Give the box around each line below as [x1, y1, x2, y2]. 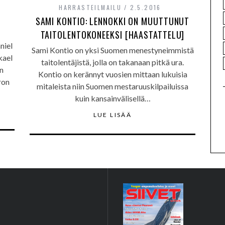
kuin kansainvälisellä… [74, 93, 151, 103]
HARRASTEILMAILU [59, 3, 122, 12]
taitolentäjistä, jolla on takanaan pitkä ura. [41, 57, 184, 67]
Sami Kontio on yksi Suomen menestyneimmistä [31, 45, 194, 55]
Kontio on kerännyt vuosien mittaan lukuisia [38, 69, 187, 79]
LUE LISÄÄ [93, 111, 132, 119]
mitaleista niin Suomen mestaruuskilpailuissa [37, 81, 188, 91]
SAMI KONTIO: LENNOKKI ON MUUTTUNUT [35, 15, 190, 28]
